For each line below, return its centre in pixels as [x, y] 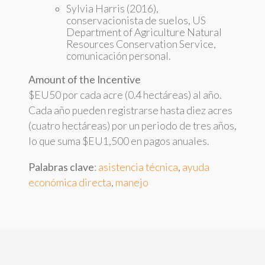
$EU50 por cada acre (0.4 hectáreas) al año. [125, 95]
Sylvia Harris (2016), [112, 8]
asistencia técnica [138, 167]
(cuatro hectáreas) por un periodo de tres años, [132, 126]
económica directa [70, 182]
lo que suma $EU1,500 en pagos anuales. [119, 141]
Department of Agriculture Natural [144, 32]
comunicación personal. [118, 56]
